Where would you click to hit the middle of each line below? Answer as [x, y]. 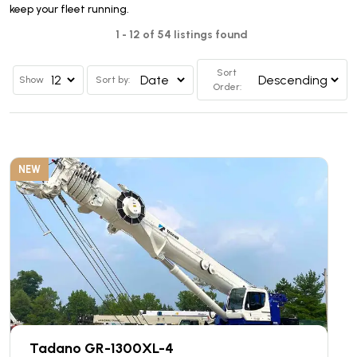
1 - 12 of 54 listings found [182, 35]
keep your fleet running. [69, 9]
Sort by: [113, 80]
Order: [227, 87]
